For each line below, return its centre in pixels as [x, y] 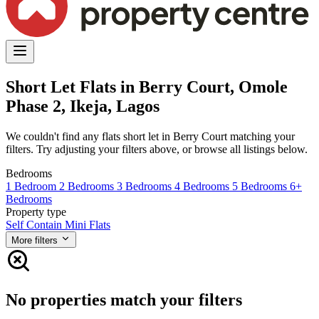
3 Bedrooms [146, 186]
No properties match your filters [124, 299]
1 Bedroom [32, 186]
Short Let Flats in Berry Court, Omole [147, 87]
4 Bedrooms [203, 186]
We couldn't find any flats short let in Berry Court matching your [150, 136]
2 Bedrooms [88, 186]
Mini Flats [88, 224]
